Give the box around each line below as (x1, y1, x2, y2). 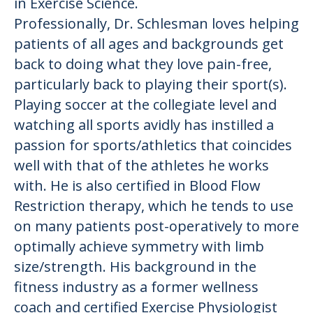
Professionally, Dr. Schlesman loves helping (14, 13, 299, 33)
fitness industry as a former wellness (14, 277, 259, 296)
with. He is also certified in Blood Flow (14, 175, 261, 195)
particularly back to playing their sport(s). (14, 74, 287, 94)
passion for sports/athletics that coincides (14, 135, 292, 154)
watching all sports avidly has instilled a (14, 115, 274, 134)
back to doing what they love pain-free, (14, 54, 272, 73)
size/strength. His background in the (14, 256, 256, 276)
